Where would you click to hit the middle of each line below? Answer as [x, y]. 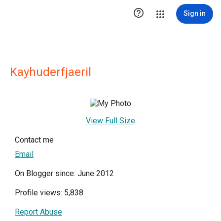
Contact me [34, 140]
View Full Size [110, 121]
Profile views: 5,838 [49, 193]
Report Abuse [38, 212]
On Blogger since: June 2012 [64, 173]
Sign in [195, 13]
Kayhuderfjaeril [51, 72]
